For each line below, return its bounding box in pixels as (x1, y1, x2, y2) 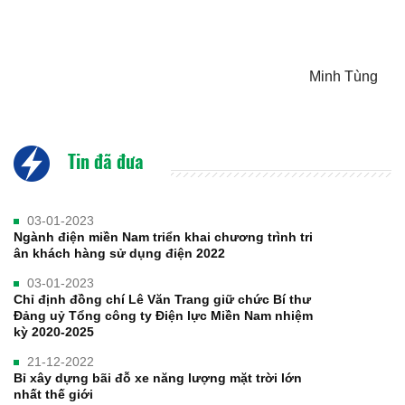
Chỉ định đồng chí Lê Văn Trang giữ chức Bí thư (14, 291, 311, 306)
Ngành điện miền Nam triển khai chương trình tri (14, 229, 313, 244)
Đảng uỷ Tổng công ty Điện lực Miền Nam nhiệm (14, 307, 313, 323)
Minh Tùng (309, 68, 378, 84)
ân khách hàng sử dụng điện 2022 (14, 245, 225, 260)
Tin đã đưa (63, 146, 144, 174)
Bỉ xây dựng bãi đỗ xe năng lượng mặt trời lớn (14, 370, 302, 385)
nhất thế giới (14, 386, 93, 401)
